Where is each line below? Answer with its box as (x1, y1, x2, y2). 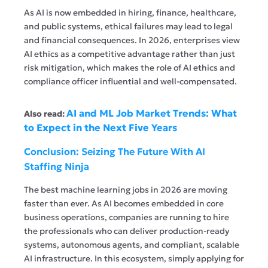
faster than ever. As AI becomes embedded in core (24, 197, 224, 209)
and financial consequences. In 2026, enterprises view (24, 34, 240, 45)
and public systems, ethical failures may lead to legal (24, 20, 233, 32)
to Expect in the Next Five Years (24, 121, 177, 133)
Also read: (24, 108, 66, 119)
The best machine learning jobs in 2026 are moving (24, 184, 227, 195)
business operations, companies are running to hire (24, 211, 229, 223)
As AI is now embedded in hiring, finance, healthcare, (24, 7, 236, 18)
